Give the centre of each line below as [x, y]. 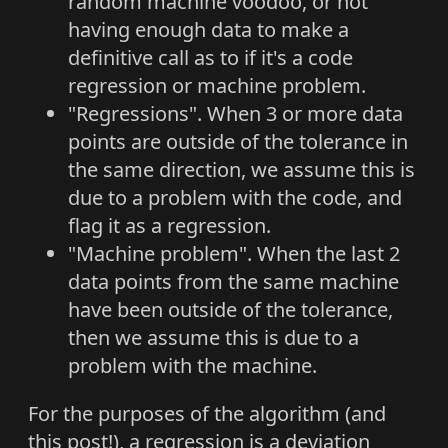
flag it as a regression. [169, 226]
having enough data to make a [208, 30]
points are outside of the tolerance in [238, 142]
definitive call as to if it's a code [210, 58]
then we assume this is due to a [213, 338]
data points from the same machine [233, 282]
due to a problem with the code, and [235, 198]
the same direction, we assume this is [241, 170]
